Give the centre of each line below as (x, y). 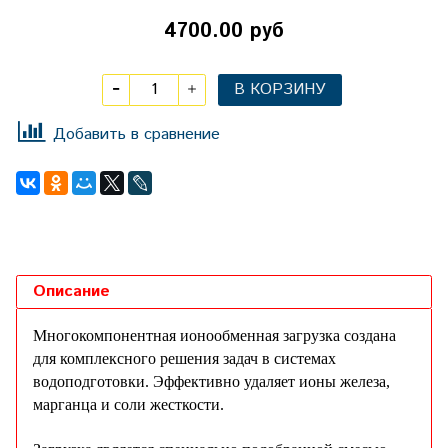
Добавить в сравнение (136, 134)
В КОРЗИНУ (280, 90)
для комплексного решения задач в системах (184, 359)
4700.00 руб (224, 31)
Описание (71, 292)
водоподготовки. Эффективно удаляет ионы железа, (211, 382)
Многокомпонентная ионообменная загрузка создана (214, 336)
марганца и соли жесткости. (128, 405)
